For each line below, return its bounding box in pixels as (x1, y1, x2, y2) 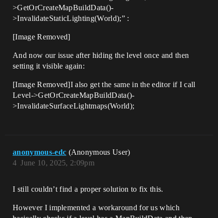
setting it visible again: (13, 62, 85, 70)
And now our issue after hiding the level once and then (13, 51, 189, 59)
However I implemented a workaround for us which (13, 203, 180, 212)
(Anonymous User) (68, 148, 130, 156)
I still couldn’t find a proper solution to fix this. (13, 185, 163, 193)
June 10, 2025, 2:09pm (20, 159, 95, 167)
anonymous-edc (13, 148, 67, 156)
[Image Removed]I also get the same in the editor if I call (13, 80, 196, 89)
